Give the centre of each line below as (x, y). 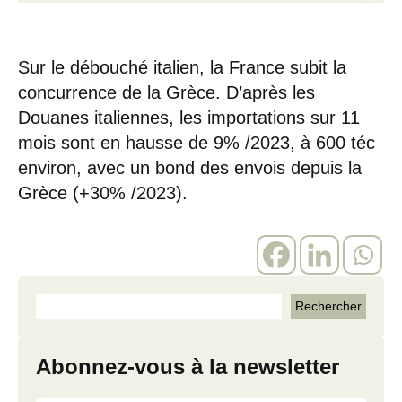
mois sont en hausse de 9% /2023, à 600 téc (197, 142)
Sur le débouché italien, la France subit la (182, 67)
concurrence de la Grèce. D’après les (166, 92)
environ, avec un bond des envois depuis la (190, 167)
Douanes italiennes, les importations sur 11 (189, 117)
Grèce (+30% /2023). (103, 192)
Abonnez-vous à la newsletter (188, 366)
